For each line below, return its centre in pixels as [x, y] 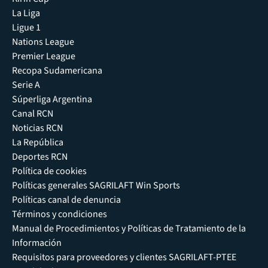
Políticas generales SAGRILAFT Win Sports [96, 186]
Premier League [44, 57]
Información [37, 243]
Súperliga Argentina [52, 100]
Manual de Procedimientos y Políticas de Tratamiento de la [129, 229]
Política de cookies [49, 171]
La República [38, 143]
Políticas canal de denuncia [66, 200]
